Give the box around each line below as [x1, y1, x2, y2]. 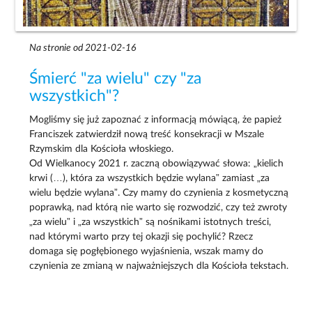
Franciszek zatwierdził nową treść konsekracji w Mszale [29, 130, 265, 140]
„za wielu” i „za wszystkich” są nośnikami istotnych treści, [29, 217, 272, 228]
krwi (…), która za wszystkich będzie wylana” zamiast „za [29, 173, 270, 184]
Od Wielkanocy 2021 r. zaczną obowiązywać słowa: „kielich [29, 159, 284, 169]
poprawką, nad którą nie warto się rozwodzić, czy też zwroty [29, 203, 288, 213]
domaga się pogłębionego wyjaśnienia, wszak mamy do [29, 247, 264, 257]
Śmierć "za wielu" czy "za [29, 70, 202, 86]
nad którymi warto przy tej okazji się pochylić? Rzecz [29, 232, 253, 242]
